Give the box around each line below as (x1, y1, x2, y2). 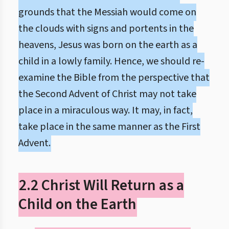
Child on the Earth (18, 193, 136, 215)
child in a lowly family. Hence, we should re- (18, 54, 204, 68)
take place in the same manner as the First (18, 120, 200, 134)
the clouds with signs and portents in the (18, 21, 194, 36)
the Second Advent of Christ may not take (18, 87, 196, 101)
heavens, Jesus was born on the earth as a (18, 38, 197, 52)
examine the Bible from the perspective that (18, 71, 210, 85)
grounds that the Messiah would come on (18, 5, 196, 19)
